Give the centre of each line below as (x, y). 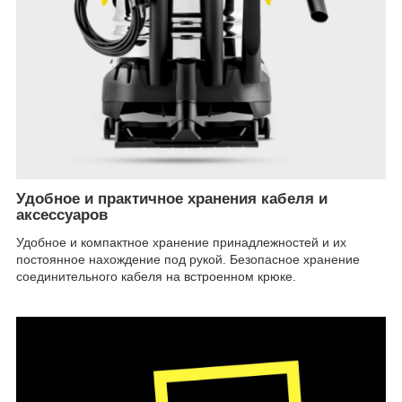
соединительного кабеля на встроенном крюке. (156, 276)
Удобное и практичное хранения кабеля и (172, 199)
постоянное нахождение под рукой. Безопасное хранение (188, 259)
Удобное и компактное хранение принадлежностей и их (181, 242)
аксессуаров (62, 215)
